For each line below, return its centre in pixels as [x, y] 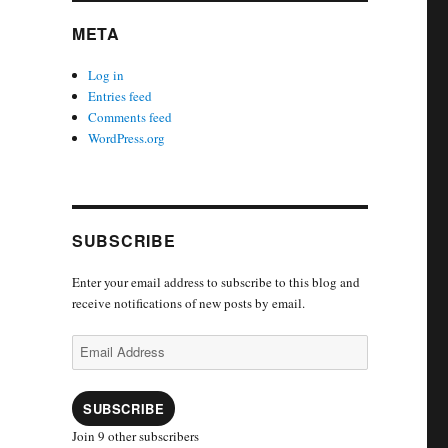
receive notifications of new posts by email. [188, 303]
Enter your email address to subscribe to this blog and [215, 282]
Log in [106, 75]
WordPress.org [127, 138]
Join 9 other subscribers [135, 436]
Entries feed [120, 96]
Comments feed [130, 117]
